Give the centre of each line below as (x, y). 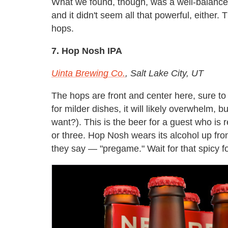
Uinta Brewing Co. (88, 74)
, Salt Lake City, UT (164, 74)
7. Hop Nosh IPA (87, 51)
